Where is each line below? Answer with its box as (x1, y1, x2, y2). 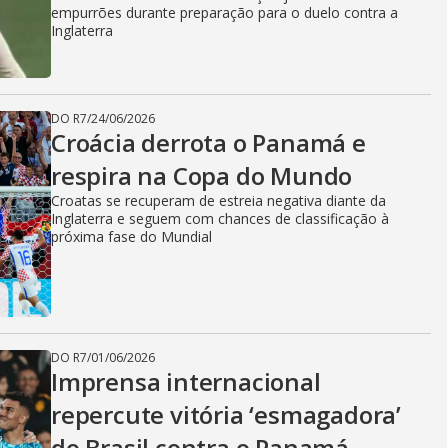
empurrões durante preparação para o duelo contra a (51, 3, 398, 22)
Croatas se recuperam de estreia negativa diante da (51, 191, 386, 210)
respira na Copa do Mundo (51, 159, 353, 192)
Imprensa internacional (51, 365, 321, 398)
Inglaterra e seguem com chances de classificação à (51, 209, 389, 228)
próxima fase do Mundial (51, 227, 212, 246)
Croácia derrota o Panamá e (51, 126, 366, 159)
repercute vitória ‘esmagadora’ (51, 398, 401, 431)
